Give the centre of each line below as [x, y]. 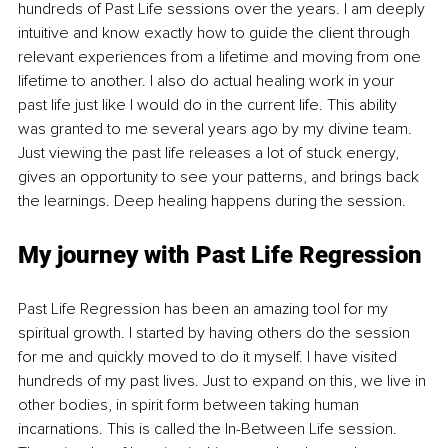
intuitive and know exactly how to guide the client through [216, 32]
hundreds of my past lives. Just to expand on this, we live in [224, 380]
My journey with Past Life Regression [220, 254]
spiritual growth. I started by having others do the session [216, 332]
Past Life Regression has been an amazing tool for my [205, 308]
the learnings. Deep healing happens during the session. [214, 200]
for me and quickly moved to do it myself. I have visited [209, 356]
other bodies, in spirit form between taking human [190, 404]
